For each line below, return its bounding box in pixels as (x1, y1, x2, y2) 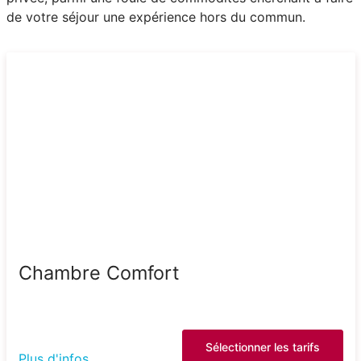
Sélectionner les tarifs (205, 339, 320, 354)
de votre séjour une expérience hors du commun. (6, 8, 305, 25)
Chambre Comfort (18, 260, 180, 284)
